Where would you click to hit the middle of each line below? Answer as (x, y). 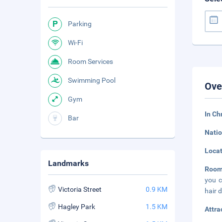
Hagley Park (77, 207)
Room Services (90, 61)
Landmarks (68, 163)
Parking (80, 24)
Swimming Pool (92, 80)
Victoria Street (80, 189)
